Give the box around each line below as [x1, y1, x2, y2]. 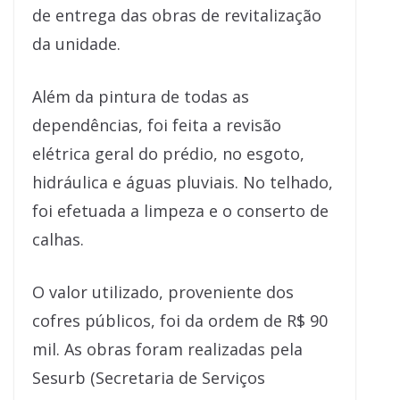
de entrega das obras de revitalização [32, 4, 321, 26]
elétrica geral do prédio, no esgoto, [32, 143, 304, 164]
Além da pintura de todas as [32, 86, 249, 107]
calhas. [32, 229, 84, 250]
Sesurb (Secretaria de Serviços [32, 367, 265, 388]
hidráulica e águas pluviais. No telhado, [32, 171, 333, 193]
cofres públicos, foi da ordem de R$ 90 [32, 310, 328, 331]
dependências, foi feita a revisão [32, 114, 281, 136]
